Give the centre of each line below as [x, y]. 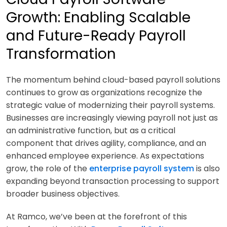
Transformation [61, 54]
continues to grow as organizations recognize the [104, 92]
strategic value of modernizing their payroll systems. [110, 105]
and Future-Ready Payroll [96, 35]
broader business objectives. [63, 194]
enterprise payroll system [142, 168]
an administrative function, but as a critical [91, 130]
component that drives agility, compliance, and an [106, 143]
